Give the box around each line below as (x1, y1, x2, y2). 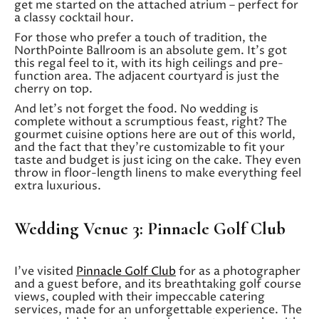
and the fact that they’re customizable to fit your (14, 139, 285, 155)
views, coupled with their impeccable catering (14, 288, 265, 305)
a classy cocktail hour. (14, 9, 134, 26)
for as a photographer (176, 263, 300, 279)
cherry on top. (14, 80, 93, 97)
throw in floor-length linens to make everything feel (14, 164, 301, 181)
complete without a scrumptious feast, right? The (14, 113, 287, 130)
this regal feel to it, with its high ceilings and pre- (14, 55, 283, 71)
